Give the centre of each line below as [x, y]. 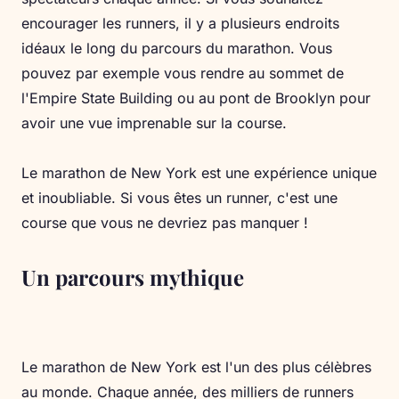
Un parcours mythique [133, 277]
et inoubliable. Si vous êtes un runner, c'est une [179, 198]
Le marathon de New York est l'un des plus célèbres [196, 367]
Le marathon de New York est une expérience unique [199, 173]
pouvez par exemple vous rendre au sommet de [183, 73]
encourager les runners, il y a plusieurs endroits [180, 24]
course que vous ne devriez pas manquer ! [165, 223]
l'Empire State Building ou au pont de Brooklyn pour [196, 98]
